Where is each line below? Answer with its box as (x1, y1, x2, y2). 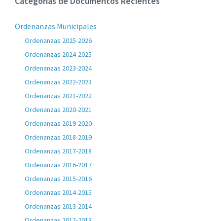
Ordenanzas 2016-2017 (25, 160, 92, 169)
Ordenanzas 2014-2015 (25, 188, 92, 197)
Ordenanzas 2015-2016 (25, 174, 92, 183)
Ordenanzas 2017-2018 (25, 147, 92, 155)
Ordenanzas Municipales (15, 21, 97, 31)
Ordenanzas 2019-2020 (25, 119, 92, 128)
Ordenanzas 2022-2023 (25, 77, 92, 86)
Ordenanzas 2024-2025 (25, 50, 92, 59)
